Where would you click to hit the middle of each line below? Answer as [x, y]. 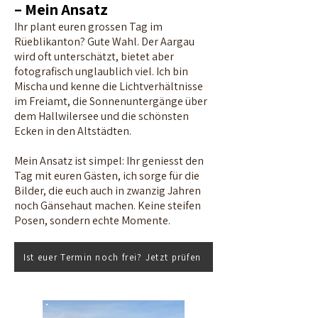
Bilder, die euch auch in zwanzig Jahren [108, 191]
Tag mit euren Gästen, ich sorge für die [107, 176]
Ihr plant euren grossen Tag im [88, 27]
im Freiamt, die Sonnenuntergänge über [111, 101]
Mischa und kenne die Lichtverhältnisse [109, 86]
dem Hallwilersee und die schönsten [102, 116]
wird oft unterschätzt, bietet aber [94, 56]
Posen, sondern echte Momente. [92, 220]
